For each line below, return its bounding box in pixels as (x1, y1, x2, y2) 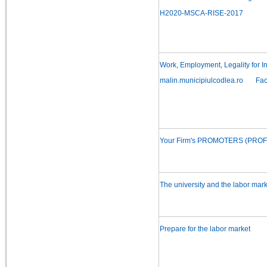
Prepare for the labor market (159, 225, 250, 234)
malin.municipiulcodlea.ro (159, 76, 243, 85)
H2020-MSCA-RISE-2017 (159, 9, 243, 18)
